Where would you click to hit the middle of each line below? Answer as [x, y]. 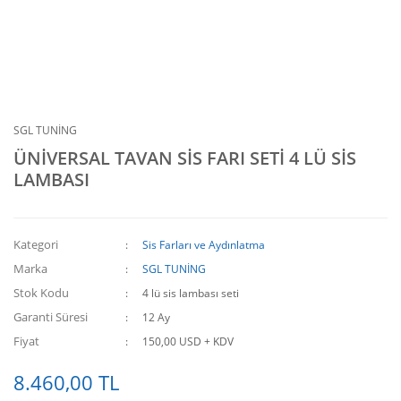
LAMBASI [51, 179]
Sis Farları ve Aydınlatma [204, 245]
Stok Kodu [41, 293]
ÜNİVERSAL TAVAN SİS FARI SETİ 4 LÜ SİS [185, 158]
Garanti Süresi [51, 317]
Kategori [36, 244]
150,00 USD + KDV [188, 341]
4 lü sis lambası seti [191, 293]
